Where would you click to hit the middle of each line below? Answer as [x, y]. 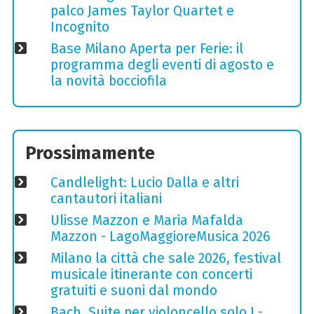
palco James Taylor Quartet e [142, 11]
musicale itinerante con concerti [151, 275]
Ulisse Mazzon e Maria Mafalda [146, 220]
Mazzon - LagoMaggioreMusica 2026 [160, 236]
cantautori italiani [106, 198]
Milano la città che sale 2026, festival [165, 259]
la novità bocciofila [108, 81]
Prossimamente [90, 153]
